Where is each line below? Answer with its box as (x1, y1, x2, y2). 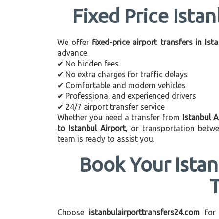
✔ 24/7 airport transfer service (57, 102, 165, 111)
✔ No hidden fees (57, 59, 119, 68)
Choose (57, 208, 89, 217)
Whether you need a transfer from (57, 113, 182, 122)
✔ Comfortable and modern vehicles (57, 81, 186, 89)
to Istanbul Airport (57, 124, 126, 132)
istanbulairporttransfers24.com (88, 208, 200, 217)
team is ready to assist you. (57, 134, 154, 143)
